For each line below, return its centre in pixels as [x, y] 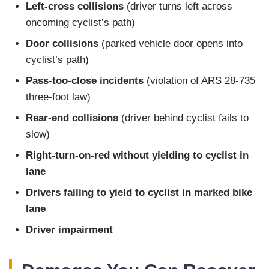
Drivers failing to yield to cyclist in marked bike [139, 193]
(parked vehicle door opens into [171, 44]
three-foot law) [58, 97]
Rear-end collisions [72, 118]
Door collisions [62, 44]
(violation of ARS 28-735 [199, 81]
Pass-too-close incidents [85, 81]
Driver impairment [69, 230]
